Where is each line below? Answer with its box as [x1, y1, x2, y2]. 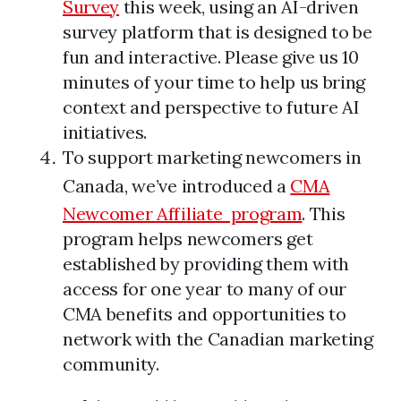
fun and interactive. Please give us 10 [63, 46, 359, 68]
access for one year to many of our [63, 277, 347, 300]
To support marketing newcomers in [63, 146, 362, 168]
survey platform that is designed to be [63, 21, 372, 43]
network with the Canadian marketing [63, 328, 373, 350]
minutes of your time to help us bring [63, 71, 366, 93]
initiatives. [63, 121, 148, 143]
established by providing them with [63, 252, 350, 275]
